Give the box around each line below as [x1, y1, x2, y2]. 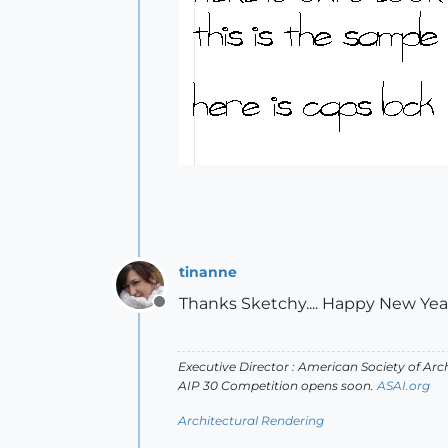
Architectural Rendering [178, 413, 324, 428]
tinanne [179, 262, 237, 281]
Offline [158, 303, 211, 322]
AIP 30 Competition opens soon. [178, 378, 377, 393]
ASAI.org [377, 378, 430, 393]
